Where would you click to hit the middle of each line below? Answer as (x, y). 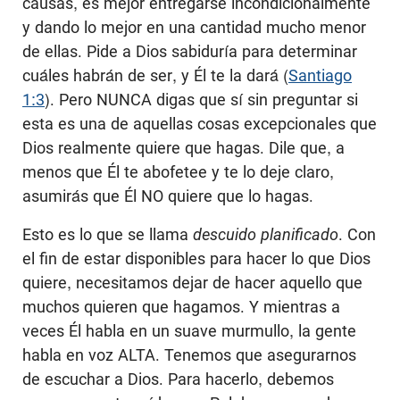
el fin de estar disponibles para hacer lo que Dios (196, 259)
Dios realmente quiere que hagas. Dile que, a (183, 148)
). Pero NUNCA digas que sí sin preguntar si (201, 100)
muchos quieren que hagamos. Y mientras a (181, 307)
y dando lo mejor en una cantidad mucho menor (194, 28)
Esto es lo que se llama (108, 235)
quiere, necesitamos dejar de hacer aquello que (192, 283)
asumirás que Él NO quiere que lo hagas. (168, 196)
